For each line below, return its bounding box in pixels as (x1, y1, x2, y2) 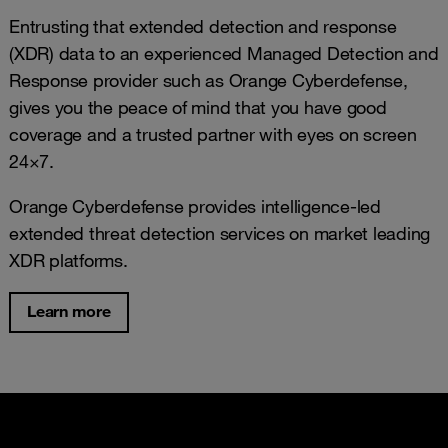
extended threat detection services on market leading (9, 222, 430, 244)
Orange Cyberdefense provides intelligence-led (9, 195, 381, 217)
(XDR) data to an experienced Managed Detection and (9, 42, 439, 64)
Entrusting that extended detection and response (9, 15, 397, 37)
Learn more (27, 301, 111, 321)
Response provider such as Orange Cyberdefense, (9, 69, 408, 91)
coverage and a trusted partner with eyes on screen (9, 123, 417, 145)
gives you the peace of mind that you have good (9, 96, 387, 118)
